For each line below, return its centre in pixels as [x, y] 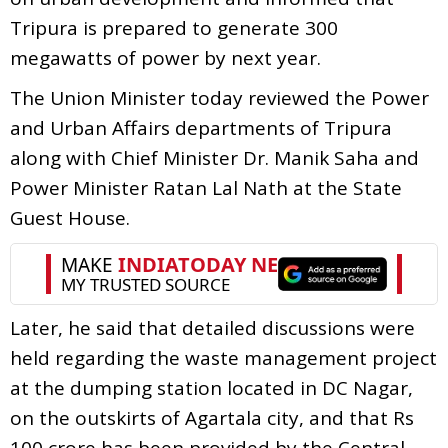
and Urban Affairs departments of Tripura [201, 127]
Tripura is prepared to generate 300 [174, 27]
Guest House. [70, 217]
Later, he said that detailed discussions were [212, 327]
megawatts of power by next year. [165, 57]
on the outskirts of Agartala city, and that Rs [212, 417]
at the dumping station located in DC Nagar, [211, 387]
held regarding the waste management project [223, 357]
